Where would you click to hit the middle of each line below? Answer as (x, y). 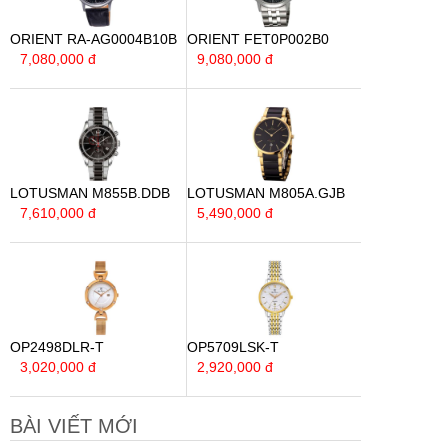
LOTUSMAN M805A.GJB (265, 193)
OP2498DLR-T (57, 347)
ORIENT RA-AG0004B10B (93, 39)
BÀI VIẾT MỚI (74, 426)
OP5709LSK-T (232, 347)
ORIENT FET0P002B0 (257, 39)
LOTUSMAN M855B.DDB (90, 193)
